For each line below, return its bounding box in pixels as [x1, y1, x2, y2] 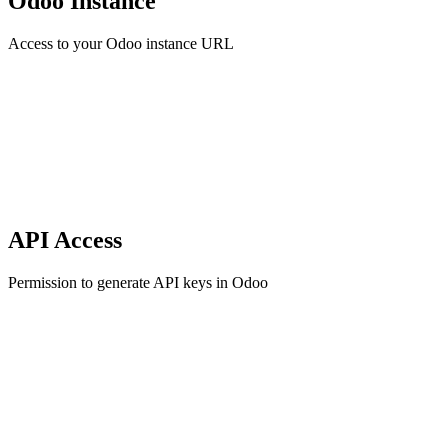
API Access [8, 226, 122, 253]
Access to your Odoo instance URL [8, 34, 234, 52]
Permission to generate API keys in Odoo [8, 273, 268, 291]
